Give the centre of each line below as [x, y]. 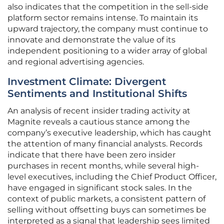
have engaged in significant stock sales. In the [100, 188]
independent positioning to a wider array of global [107, 51]
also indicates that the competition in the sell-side [108, 7]
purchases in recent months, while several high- [103, 166]
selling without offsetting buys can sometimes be [107, 210]
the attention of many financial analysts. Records [105, 144]
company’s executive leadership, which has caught [109, 133]
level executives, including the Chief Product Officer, [112, 177]
